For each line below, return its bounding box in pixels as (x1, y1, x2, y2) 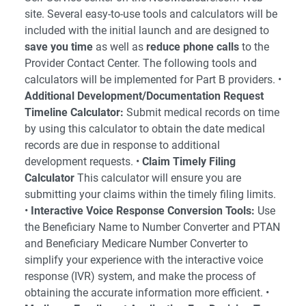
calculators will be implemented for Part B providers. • (25, 73, 281, 86)
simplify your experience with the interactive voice (25, 253, 263, 266)
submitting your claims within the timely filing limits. (25, 188, 276, 201)
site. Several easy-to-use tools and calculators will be (25, 8, 277, 20)
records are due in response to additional (25, 139, 220, 152)
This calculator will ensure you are (74, 171, 241, 184)
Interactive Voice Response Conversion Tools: (31, 204, 255, 217)
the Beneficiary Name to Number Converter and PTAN (25, 221, 280, 234)
